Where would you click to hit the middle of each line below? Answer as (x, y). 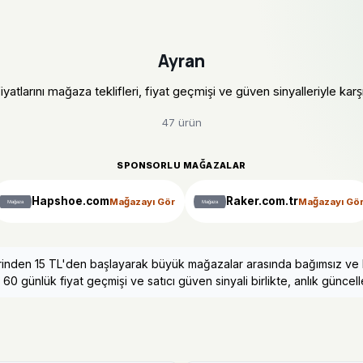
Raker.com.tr (262, 201)
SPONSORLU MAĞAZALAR (181, 165)
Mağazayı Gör (143, 201)
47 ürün (181, 123)
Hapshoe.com (71, 201)
